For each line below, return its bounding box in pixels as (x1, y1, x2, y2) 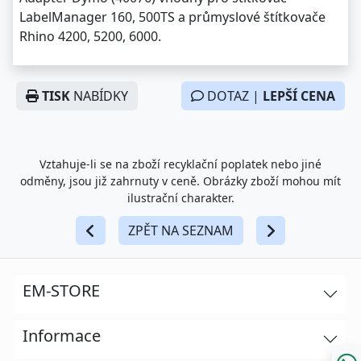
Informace (23, 325, 101, 347)
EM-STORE (23, 280, 100, 302)
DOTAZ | (204, 87, 263, 106)
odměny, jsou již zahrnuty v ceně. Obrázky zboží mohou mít (20, 173, 341, 189)
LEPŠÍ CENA (263, 87, 335, 106)
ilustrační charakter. (127, 190, 234, 206)
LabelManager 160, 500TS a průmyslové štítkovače (19, 8, 326, 27)
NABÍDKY (70, 87, 128, 106)
